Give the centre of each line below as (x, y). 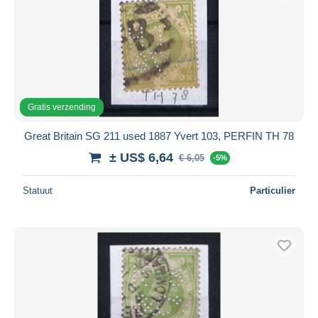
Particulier (273, 190)
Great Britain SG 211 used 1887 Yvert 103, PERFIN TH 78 (159, 136)
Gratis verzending (62, 107)
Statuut (38, 190)
